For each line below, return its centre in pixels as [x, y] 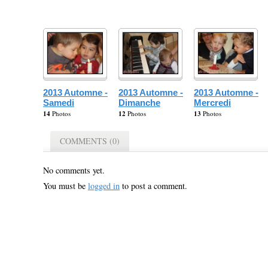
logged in [104, 185]
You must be [66, 185]
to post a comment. [153, 185]
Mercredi [212, 102]
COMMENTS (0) [90, 141]
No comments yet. [74, 170]
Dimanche [139, 102]
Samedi [59, 102]
